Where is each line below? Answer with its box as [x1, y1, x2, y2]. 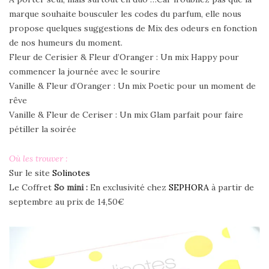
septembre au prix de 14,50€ [9, 196, 124, 207]
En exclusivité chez [90, 181, 169, 193]
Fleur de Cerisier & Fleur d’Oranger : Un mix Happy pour [9, 51, 239, 62]
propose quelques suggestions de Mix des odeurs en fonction [9, 22, 257, 34]
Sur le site [9, 167, 52, 178]
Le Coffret [9, 181, 54, 193]
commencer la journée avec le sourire [9, 65, 160, 77]
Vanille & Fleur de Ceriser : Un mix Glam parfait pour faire [9, 109, 243, 120]
